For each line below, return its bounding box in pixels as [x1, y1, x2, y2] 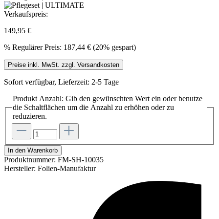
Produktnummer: [4, 155, 58, 164]
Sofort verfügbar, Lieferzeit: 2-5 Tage [4, 77, 119, 86]
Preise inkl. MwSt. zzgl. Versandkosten [8, 61, 119, 68]
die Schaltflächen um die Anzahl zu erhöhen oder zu [13, 103, 174, 111]
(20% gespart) [93, 43, 136, 51]
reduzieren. [13, 111, 47, 120]
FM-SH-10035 [58, 155, 104, 164]
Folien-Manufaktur [38, 164, 96, 173]
